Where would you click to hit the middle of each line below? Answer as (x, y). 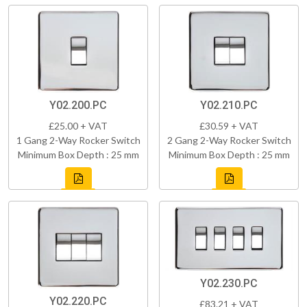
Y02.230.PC (229, 284)
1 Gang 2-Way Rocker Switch (78, 140)
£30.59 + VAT (229, 126)
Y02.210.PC (229, 106)
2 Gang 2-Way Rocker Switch (229, 140)
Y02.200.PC (78, 106)
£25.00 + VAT (78, 126)
